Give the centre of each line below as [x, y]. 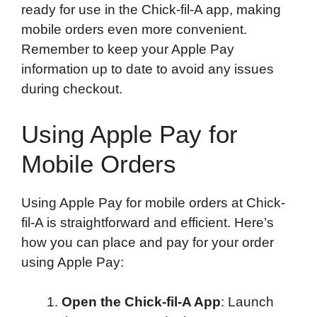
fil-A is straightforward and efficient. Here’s [148, 222]
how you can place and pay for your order [148, 242]
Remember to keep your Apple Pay [128, 50]
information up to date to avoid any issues [148, 69]
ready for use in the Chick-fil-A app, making [151, 10]
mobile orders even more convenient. [134, 30]
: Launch [247, 302]
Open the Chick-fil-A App [141, 302]
